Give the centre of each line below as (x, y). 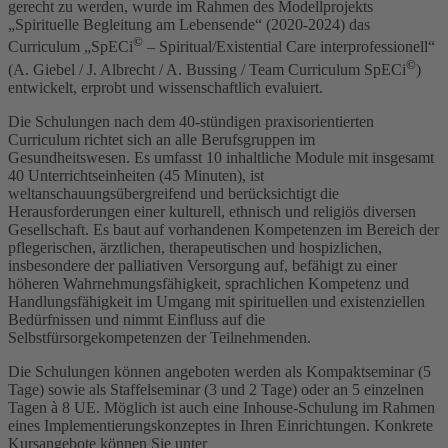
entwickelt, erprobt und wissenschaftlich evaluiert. (165, 87)
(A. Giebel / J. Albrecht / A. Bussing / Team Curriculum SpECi (207, 69)
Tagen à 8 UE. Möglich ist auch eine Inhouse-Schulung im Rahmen (221, 407)
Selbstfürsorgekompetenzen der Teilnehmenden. (159, 337)
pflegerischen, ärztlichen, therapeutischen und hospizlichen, (195, 247)
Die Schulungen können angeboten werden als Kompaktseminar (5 (219, 371)
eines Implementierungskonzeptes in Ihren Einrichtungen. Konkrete (220, 425)
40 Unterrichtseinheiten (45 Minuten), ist (136, 175)
